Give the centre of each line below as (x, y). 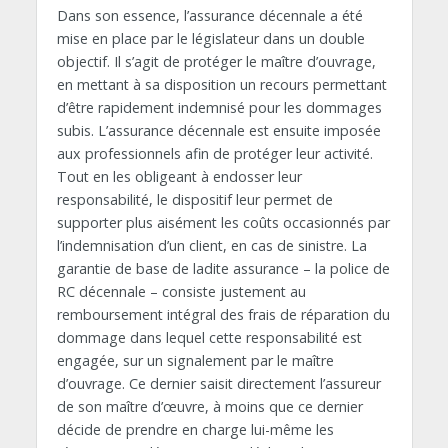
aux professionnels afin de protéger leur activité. (214, 154)
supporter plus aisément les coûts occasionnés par (223, 223)
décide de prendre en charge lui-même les (195, 430)
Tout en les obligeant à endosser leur (179, 177)
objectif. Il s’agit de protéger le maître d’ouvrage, (216, 62)
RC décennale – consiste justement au (181, 292)
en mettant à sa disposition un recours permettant (221, 85)
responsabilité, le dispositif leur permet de (194, 200)
